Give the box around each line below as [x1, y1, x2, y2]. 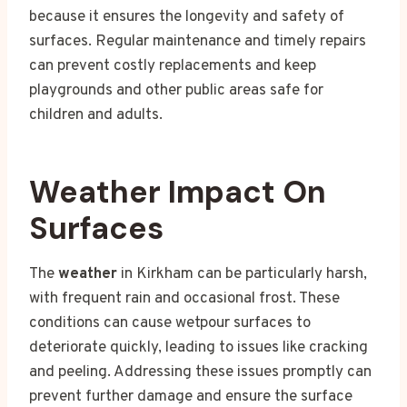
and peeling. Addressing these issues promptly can [29, 362, 372, 382]
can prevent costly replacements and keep [29, 55, 316, 76]
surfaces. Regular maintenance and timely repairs [29, 31, 366, 52]
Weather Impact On [29, 171, 326, 213]
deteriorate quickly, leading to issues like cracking [29, 337, 368, 358]
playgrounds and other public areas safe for [29, 80, 323, 101]
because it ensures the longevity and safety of [29, 6, 344, 27]
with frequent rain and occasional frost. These [29, 288, 340, 309]
